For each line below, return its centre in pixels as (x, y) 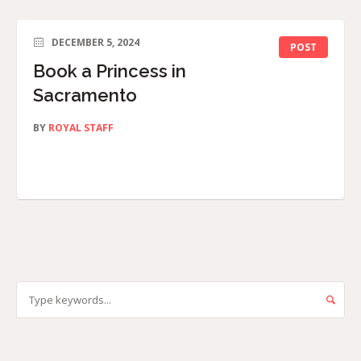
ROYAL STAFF (81, 128)
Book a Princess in (110, 71)
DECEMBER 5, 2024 (95, 43)
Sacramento (85, 95)
